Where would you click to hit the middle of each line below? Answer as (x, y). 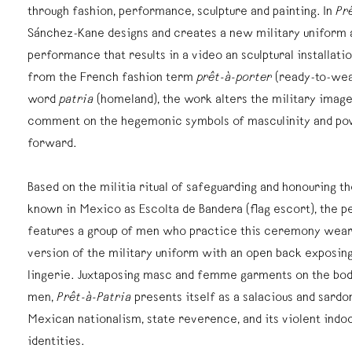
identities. (58, 343)
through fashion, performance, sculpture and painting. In (181, 13)
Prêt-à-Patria (94, 299)
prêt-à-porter (234, 79)
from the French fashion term (112, 79)
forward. (54, 145)
